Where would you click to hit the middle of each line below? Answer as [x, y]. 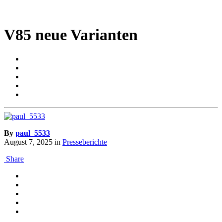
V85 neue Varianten [71, 34]
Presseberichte [85, 142]
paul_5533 [33, 133]
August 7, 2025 [28, 142]
